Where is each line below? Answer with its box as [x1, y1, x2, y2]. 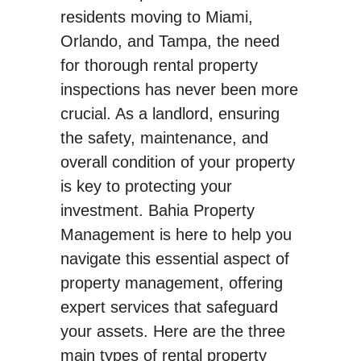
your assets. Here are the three [60, 322, 285, 341]
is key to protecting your [60, 177, 232, 196]
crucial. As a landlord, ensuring [60, 105, 280, 123]
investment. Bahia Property [60, 201, 255, 220]
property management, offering [60, 274, 283, 293]
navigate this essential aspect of [60, 250, 289, 268]
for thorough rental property [60, 56, 258, 75]
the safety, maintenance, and [60, 129, 268, 147]
